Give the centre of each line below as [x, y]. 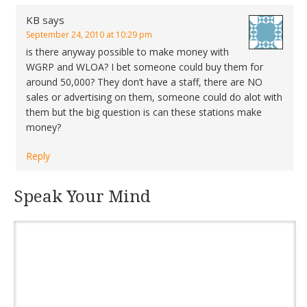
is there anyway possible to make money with [127, 52]
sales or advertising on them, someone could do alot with [154, 97]
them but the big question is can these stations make [144, 112]
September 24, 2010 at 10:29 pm [89, 35]
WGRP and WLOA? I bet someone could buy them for [145, 67]
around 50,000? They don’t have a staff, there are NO [144, 82]
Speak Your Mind [82, 197]
